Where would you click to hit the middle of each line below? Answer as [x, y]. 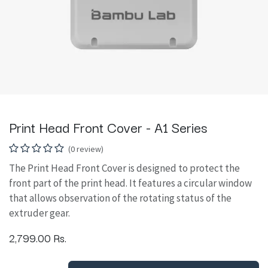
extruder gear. [39, 213]
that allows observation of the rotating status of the [120, 198]
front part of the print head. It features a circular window [130, 183]
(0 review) [86, 149]
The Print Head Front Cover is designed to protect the [124, 168]
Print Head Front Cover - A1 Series [108, 127]
